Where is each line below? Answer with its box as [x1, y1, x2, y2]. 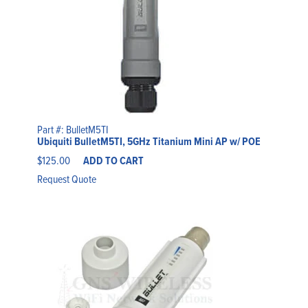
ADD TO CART [82, 153, 144, 169]
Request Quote [36, 171, 96, 187]
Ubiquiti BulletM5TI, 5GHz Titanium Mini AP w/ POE [36, 133, 261, 150]
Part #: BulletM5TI [36, 122, 109, 137]
